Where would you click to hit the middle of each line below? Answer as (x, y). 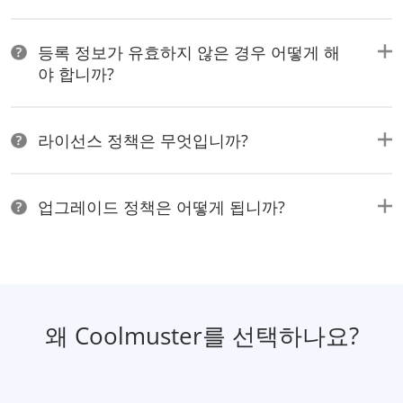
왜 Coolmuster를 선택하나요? (201, 335)
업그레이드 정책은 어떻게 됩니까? (161, 206)
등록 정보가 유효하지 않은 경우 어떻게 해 (189, 52)
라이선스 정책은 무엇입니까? (143, 140)
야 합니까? (76, 73)
